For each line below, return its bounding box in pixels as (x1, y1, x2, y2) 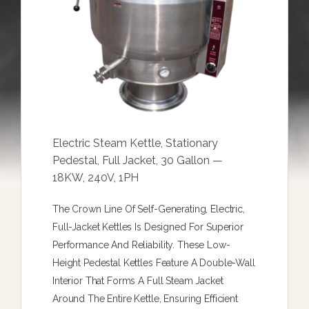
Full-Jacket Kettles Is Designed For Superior (52, 221, 243, 232)
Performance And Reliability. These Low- (52, 239, 230, 250)
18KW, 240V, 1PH (52, 170, 139, 184)
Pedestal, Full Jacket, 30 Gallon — (52, 153, 223, 167)
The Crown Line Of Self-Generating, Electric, (52, 203, 245, 215)
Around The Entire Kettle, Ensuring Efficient (52, 292, 238, 304)
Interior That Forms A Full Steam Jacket (52, 275, 223, 286)
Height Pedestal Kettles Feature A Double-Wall (52, 257, 255, 268)
